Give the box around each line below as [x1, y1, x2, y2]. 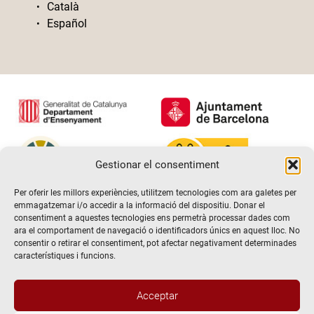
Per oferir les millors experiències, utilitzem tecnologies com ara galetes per [14, 188, 296, 198]
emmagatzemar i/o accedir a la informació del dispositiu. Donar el [14, 200, 265, 210]
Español [47, 16, 88, 30]
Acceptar [136, 289, 178, 302]
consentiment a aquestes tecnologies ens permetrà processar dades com [14, 213, 290, 223]
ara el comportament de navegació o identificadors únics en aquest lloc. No [14, 226, 300, 235]
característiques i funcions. [14, 251, 116, 261]
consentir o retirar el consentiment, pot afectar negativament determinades [14, 238, 296, 248]
